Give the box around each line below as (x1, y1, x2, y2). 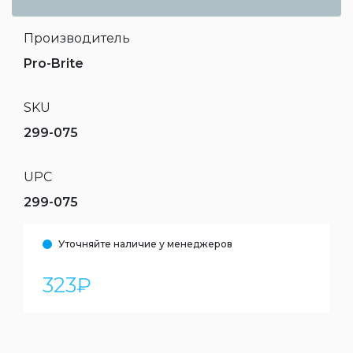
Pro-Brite (24, 56, 84, 71)
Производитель (24, 31, 130, 46)
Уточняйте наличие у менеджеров (58, 238, 232, 250)
